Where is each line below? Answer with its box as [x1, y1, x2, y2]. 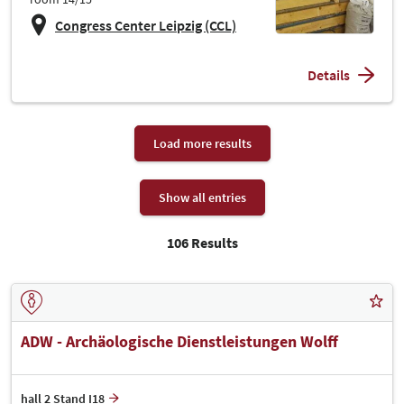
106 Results [166, 233, 238, 252]
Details [308, 65, 350, 84]
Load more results [152, 134, 252, 151]
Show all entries [158, 188, 246, 206]
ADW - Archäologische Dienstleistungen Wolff [21, 330, 338, 352]
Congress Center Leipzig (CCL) [55, 15, 236, 34]
